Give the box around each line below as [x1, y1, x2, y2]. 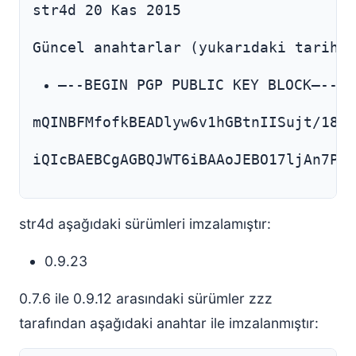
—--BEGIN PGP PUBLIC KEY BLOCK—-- [58, 77, 338, 93]
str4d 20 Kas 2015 [33, 2, 181, 18]
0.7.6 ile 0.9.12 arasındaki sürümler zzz [19, 290, 273, 307]
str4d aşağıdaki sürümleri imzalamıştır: [19, 215, 271, 232]
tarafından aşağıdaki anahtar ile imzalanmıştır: [19, 315, 319, 331]
